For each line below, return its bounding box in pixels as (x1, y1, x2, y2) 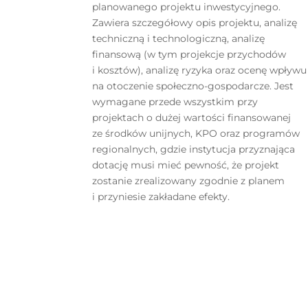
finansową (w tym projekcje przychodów (92, 47, 287, 60)
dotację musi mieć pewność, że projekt (92, 158, 280, 171)
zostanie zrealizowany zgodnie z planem (92, 174, 285, 187)
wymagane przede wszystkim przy (92, 95, 258, 108)
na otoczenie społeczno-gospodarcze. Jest (92, 79, 294, 92)
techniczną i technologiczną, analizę (92, 32, 265, 45)
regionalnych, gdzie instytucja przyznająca (92, 142, 296, 155)
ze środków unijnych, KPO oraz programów (92, 126, 300, 140)
